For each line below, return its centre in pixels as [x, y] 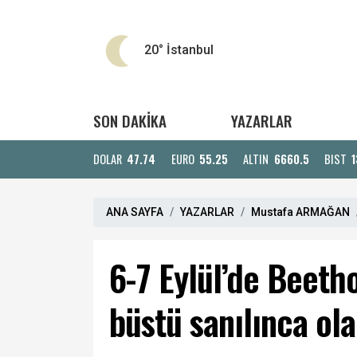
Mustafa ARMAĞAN [300, 212]
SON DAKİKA [130, 121]
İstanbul [188, 50]
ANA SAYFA [135, 212]
